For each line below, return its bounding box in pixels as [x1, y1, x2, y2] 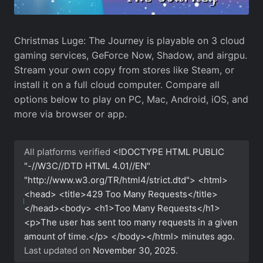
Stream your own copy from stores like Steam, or [14, 63, 234, 76]
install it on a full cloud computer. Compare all [14, 78, 220, 90]
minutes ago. [181, 230, 235, 242]
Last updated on [24, 244, 93, 256]
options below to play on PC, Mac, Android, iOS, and [14, 93, 248, 105]
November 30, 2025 [93, 244, 176, 256]
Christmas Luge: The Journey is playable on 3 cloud [14, 34, 245, 46]
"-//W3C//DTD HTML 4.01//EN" [24, 160, 151, 171]
